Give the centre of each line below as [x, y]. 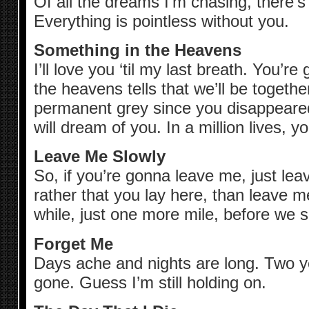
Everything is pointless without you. [161, 21]
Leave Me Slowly [99, 157]
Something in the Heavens [137, 50]
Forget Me [73, 243]
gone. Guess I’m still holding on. [150, 282]
